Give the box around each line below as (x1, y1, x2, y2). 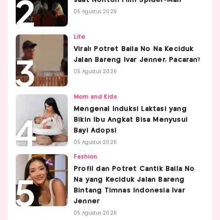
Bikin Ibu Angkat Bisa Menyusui (74, 116, 188, 123)
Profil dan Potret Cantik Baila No (74, 165, 195, 172)
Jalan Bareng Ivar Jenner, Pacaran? (74, 56, 200, 63)
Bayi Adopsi (74, 127, 117, 134)
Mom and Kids (74, 94, 117, 100)
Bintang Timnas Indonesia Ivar (74, 187, 185, 194)
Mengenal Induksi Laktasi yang (74, 105, 187, 112)
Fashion (74, 154, 98, 160)
